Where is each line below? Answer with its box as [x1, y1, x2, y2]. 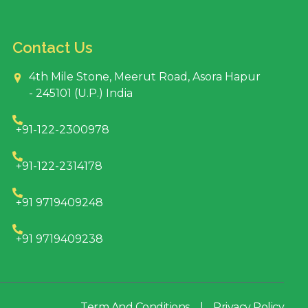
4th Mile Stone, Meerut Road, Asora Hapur [29, 69, 261, 83]
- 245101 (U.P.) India [29, 86, 133, 100]
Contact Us [12, 38, 93, 56]
